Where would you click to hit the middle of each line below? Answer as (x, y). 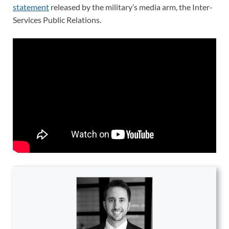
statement (31, 7)
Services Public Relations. (57, 20)
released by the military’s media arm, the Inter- (131, 7)
